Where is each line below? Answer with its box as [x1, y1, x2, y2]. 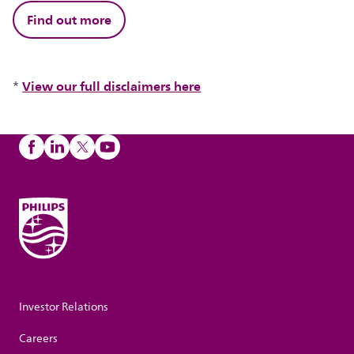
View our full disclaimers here [22, 74, 201, 97]
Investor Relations [19, 298, 108, 317]
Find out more [27, 8, 112, 31]
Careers [19, 330, 58, 348]
